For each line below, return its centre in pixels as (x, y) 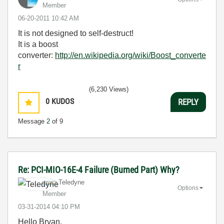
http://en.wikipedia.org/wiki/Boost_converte (130, 55)
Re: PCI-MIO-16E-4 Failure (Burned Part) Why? (99, 170)
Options (188, 188)
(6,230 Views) (109, 89)
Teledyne (71, 182)
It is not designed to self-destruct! (76, 33)
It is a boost (38, 44)
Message (32, 121)
